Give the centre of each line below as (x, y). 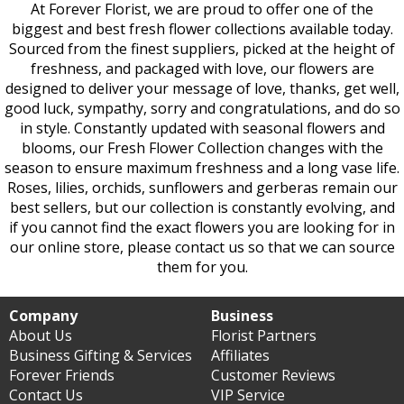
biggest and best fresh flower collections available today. (202, 29)
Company (43, 316)
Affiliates (240, 355)
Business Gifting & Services (101, 355)
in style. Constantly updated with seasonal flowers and (202, 128)
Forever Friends (62, 375)
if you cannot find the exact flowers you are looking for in (202, 227)
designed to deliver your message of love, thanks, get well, (202, 88)
